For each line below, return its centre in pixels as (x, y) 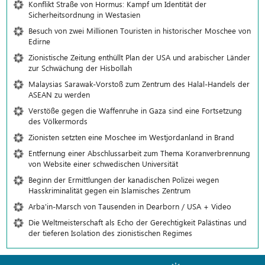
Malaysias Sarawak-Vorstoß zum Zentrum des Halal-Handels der (139, 83)
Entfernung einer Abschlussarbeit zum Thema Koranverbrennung (139, 153)
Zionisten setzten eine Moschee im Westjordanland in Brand (131, 137)
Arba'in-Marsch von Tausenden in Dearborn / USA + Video (130, 206)
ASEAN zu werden (59, 94)
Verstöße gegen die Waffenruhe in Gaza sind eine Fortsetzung (135, 110)
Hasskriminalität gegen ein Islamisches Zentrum (109, 190)
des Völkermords (58, 121)
